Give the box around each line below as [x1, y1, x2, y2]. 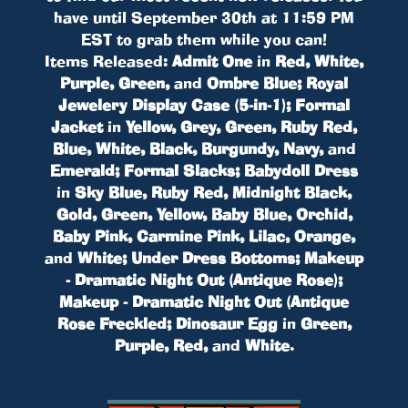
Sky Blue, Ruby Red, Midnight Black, [75, 182, 352, 203]
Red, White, [275, 51, 363, 72]
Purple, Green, [60, 73, 169, 94]
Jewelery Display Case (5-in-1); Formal [58, 95, 350, 116]
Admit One [172, 51, 252, 72]
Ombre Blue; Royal [207, 73, 348, 94]
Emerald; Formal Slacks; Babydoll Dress [50, 160, 358, 181]
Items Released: [45, 51, 172, 72]
